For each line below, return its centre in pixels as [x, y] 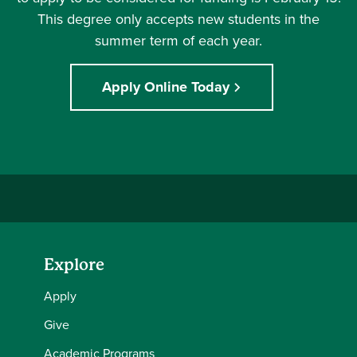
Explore [74, 265]
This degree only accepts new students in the [178, 19]
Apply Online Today [166, 86]
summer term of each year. [178, 40]
